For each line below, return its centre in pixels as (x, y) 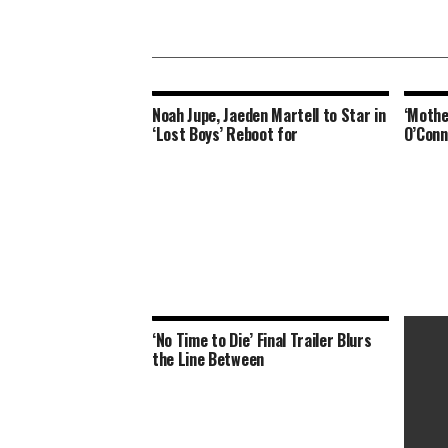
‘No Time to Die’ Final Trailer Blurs (262, 340)
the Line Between (208, 359)
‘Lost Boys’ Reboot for (225, 134)
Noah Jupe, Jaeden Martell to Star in (269, 115)
